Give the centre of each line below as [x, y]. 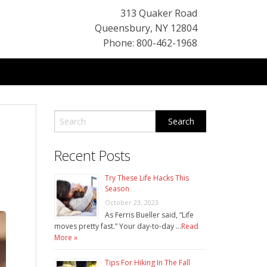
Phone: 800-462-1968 [150, 43]
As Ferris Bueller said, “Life [149, 215]
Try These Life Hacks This [147, 178]
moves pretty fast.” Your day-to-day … [118, 226]
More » [66, 238]
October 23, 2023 [132, 203]
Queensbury [122, 28]
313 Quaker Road [159, 13]
